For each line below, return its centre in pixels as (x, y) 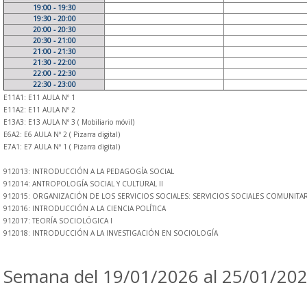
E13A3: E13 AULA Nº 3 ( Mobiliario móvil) (69, 122)
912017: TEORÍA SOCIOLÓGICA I (58, 221)
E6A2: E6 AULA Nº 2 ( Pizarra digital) (62, 134)
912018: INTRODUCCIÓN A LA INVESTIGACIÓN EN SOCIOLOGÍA (111, 233)
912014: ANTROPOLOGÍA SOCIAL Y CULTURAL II (83, 184)
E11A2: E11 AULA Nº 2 (39, 110)
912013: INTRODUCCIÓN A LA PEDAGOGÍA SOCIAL (89, 171)
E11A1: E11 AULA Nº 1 (39, 97)
